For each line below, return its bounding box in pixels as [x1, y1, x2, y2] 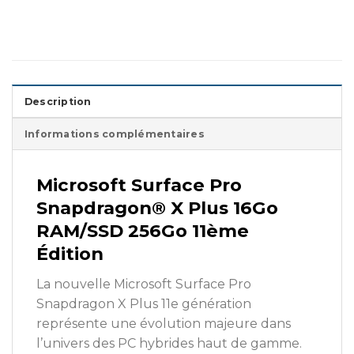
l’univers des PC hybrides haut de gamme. [36, 336, 302, 352]
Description [24, 96, 92, 108]
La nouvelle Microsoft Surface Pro [36, 277, 251, 292]
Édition [36, 243, 104, 265]
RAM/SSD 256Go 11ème [36, 220, 249, 243]
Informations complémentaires [24, 128, 205, 141]
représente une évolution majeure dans [36, 316, 291, 332]
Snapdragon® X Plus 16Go [36, 197, 278, 220]
